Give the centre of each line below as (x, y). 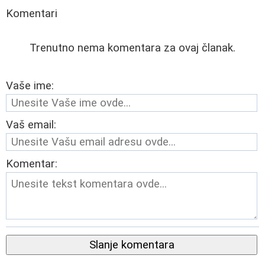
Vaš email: (31, 125)
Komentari (32, 13)
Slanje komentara (132, 245)
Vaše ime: (30, 85)
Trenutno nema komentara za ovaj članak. (132, 48)
